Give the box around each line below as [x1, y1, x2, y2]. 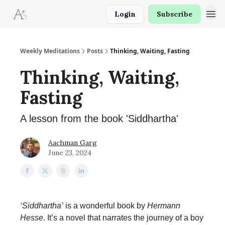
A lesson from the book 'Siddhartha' [20, 113, 178, 124]
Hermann [147, 201, 180, 210]
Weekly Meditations [20, 47, 80, 55]
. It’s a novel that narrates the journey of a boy [43, 213, 203, 222]
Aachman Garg [48, 138, 97, 147]
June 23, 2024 [48, 148, 91, 157]
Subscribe [157, 10, 192, 19]
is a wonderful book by [63, 201, 147, 210]
